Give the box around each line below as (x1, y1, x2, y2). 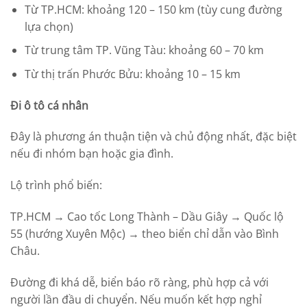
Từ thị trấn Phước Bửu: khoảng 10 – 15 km (24, 66, 241, 82)
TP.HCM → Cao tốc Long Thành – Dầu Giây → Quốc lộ (10, 209, 284, 225)
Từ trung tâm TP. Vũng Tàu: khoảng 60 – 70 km (24, 42, 264, 58)
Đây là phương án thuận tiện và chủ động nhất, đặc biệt (10, 129, 297, 145)
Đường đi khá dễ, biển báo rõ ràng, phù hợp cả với (10, 274, 269, 290)
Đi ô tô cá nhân (10, 97, 88, 113)
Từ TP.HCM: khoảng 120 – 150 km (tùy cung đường (24, 1, 282, 17)
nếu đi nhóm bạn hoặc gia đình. (10, 146, 173, 162)
